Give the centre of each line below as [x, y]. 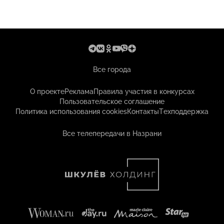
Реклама [79, 91]
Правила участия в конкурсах [144, 91]
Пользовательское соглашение [112, 101]
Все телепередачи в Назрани [112, 133]
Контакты [143, 111]
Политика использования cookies [71, 111]
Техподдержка [184, 111]
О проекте [47, 91]
